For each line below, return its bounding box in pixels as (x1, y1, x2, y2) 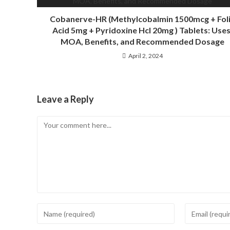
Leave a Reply (37, 93, 94, 105)
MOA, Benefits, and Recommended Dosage (60, 36, 224, 46)
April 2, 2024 (128, 52, 163, 60)
